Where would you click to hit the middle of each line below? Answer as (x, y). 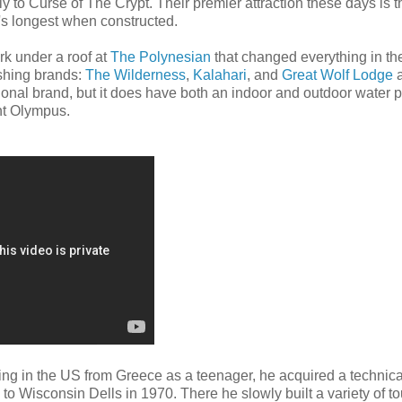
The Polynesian (161, 57)
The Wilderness (135, 74)
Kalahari (220, 74)
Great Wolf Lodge (337, 74)
